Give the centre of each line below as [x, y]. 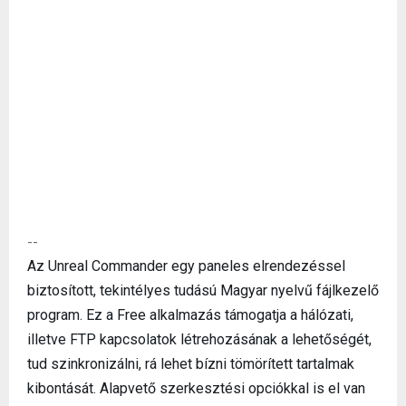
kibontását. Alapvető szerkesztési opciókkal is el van [196, 388]
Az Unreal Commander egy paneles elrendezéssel [186, 266]
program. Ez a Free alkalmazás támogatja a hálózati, [190, 314]
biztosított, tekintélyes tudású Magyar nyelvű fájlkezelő [203, 290]
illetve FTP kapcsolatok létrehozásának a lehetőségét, [199, 339]
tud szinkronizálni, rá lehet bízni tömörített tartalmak [191, 363]
